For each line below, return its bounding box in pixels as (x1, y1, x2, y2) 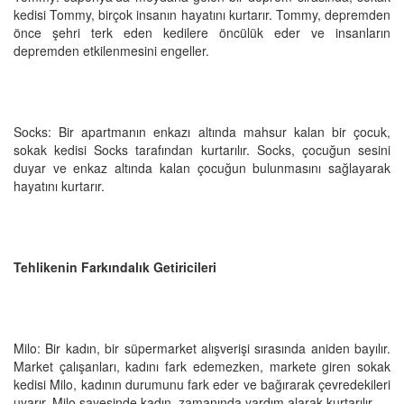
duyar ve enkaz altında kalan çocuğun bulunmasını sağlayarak (14, 158, 390, 177)
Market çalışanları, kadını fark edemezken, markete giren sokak (14, 356, 390, 375)
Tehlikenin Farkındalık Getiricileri (14, 257, 216, 276)
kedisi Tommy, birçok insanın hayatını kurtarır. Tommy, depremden (14, 5, 390, 23)
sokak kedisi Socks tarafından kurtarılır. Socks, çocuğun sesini (14, 140, 390, 159)
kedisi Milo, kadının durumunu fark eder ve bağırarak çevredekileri (14, 374, 390, 393)
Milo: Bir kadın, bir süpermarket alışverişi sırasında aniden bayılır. (14, 338, 390, 357)
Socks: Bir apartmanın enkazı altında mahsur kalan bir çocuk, (14, 122, 390, 141)
